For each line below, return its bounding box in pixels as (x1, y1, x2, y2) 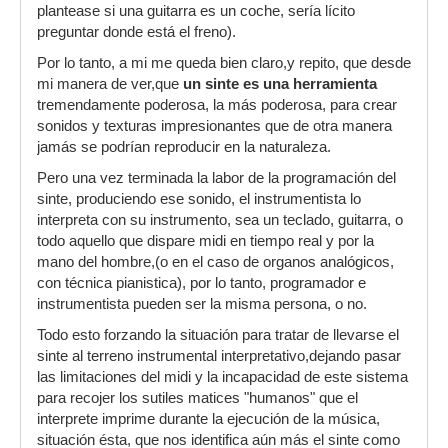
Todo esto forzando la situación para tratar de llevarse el (37, 327, 399, 343)
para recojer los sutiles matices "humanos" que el (37, 390, 358, 406)
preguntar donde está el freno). (37, 24, 236, 40)
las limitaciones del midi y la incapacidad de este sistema (37, 369, 408, 385)
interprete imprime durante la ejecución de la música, (37, 411, 380, 427)
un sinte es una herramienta (183, 76, 377, 92)
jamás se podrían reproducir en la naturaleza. (37, 139, 331, 155)
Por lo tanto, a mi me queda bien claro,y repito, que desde (37, 55, 411, 71)
